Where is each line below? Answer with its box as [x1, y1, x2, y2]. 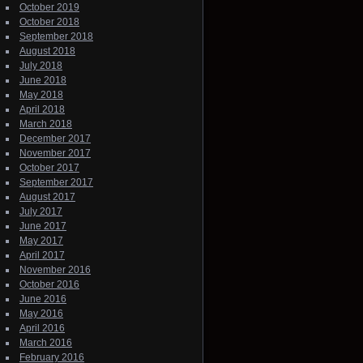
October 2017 [19, 161, 79, 173]
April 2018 [19, 103, 65, 115]
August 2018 [19, 45, 75, 57]
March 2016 [19, 336, 72, 348]
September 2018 [19, 30, 93, 42]
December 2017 [19, 132, 91, 144]
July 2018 [19, 59, 62, 71]
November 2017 [19, 147, 91, 159]
